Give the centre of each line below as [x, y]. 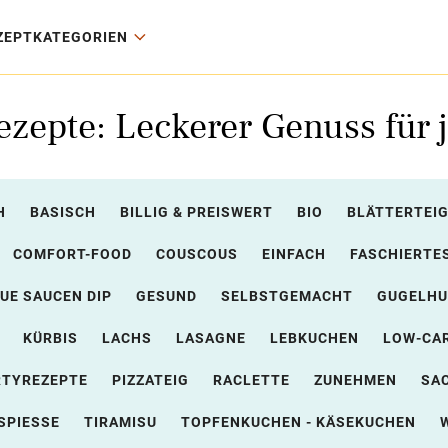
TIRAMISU [120, 422]
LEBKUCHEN [314, 338]
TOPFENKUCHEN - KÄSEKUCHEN [298, 422]
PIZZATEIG [150, 380]
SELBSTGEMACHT [286, 296]
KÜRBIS [50, 338]
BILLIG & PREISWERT [196, 212]
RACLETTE [251, 380]
